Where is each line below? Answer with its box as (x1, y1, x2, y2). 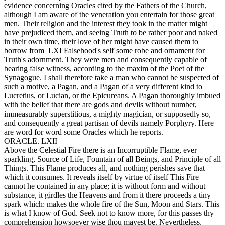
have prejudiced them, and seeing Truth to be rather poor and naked (4, 28, 217, 37)
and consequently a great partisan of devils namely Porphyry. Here (4, 119, 214, 128)
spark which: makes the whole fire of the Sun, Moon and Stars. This (4, 200, 219, 209)
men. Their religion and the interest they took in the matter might (4, 19, 207, 28)
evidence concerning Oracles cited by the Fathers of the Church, (4, 1, 207, 10)
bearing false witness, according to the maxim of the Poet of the (4, 64, 204, 73)
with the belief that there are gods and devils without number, (4, 100, 197, 109)
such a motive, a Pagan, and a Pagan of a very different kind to (4, 82, 202, 91)
